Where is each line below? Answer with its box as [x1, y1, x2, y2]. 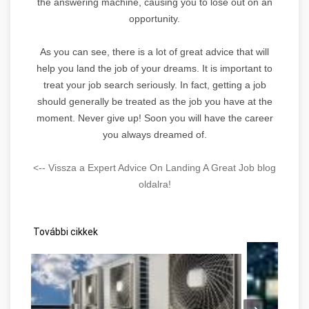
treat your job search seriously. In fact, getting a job [43, 79, 266, 90]
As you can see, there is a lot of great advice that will [40, 46, 269, 57]
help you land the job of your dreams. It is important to [37, 62, 272, 74]
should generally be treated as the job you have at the [37, 95, 272, 107]
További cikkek [31, 226, 98, 237]
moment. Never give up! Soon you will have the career [36, 112, 273, 123]
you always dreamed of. [102, 128, 207, 140]
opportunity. [129, 12, 180, 24]
